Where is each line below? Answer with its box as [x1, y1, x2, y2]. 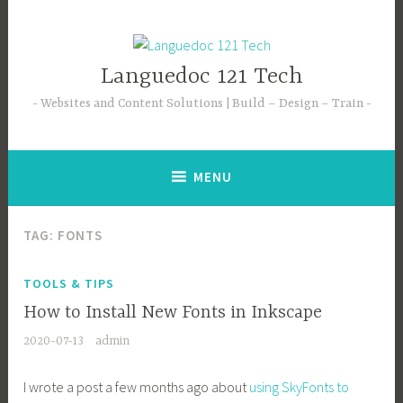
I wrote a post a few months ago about [23, 377, 250, 396]
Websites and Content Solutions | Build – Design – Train [40, 96, 366, 112]
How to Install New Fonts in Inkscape [23, 301, 323, 323]
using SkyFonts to [249, 377, 350, 396]
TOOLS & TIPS [23, 275, 115, 292]
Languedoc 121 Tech [100, 64, 303, 91]
